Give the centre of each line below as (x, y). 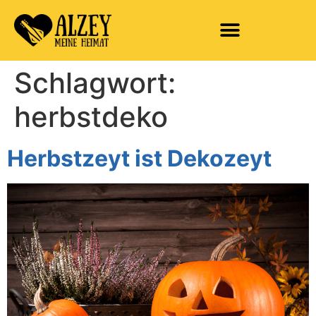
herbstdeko (91, 116)
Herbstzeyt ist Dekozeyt (139, 158)
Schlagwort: (95, 83)
